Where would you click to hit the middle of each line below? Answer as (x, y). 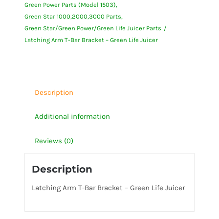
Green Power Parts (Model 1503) (70, 5)
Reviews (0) (54, 141)
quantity (65, 77)
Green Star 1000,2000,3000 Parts (73, 16)
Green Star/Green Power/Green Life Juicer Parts (93, 28)
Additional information (72, 116)
